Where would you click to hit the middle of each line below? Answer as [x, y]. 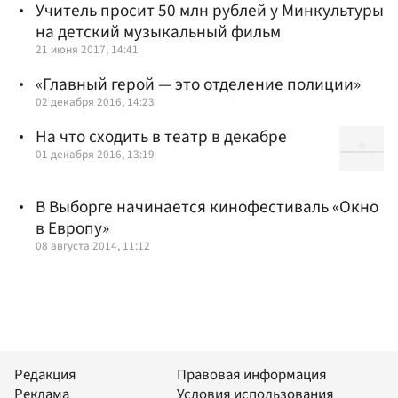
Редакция [45, 375]
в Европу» [72, 228]
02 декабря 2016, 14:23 [95, 101]
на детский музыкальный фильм [158, 32]
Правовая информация [252, 375]
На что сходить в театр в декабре [161, 137]
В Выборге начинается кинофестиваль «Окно [207, 207]
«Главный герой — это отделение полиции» [198, 84]
